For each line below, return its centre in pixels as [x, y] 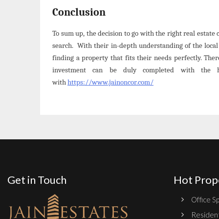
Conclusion [79, 12]
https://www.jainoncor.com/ [110, 82]
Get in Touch [37, 179]
